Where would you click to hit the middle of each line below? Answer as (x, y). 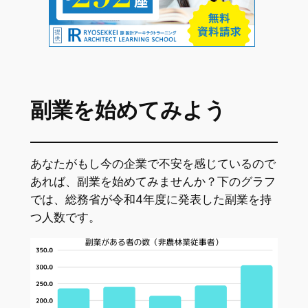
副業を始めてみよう (128, 111)
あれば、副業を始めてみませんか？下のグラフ (153, 181)
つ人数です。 (65, 217)
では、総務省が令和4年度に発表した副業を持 (151, 199)
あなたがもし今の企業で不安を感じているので (153, 163)
